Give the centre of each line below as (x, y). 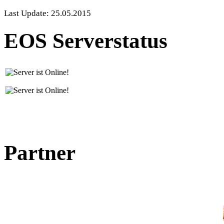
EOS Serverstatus (86, 41)
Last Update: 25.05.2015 (47, 13)
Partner (40, 152)
